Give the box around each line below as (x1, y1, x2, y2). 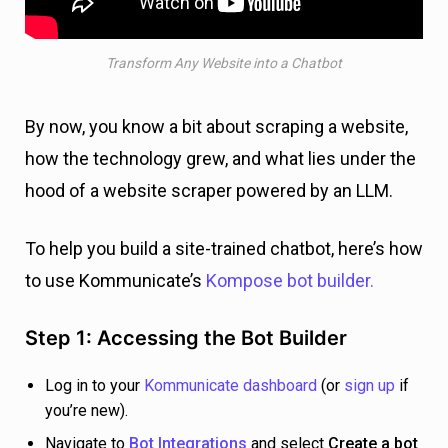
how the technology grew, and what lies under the (25, 147, 416, 169)
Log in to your (45, 375, 144, 395)
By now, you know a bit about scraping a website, (25, 115, 408, 137)
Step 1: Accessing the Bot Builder (25, 325, 347, 350)
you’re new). (45, 400, 128, 420)
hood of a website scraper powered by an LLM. (25, 179, 393, 201)
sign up (344, 375, 395, 395)
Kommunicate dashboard (144, 375, 317, 395)
